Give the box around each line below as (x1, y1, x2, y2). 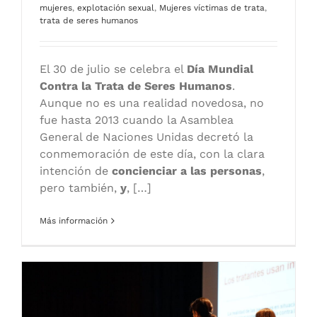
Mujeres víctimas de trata (159, 3, 265, 13)
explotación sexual (77, 3, 154, 13)
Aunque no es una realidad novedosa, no (40, 96, 264, 110)
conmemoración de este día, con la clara (40, 147, 265, 161)
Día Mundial (187, 62, 253, 76)
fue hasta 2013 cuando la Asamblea (40, 113, 234, 127)
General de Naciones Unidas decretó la (40, 130, 253, 144)
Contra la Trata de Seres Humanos (40, 79, 232, 93)
